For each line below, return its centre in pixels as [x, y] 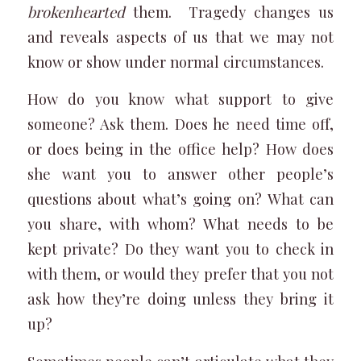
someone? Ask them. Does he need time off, [180, 124]
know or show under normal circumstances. [175, 61]
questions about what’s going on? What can [180, 199]
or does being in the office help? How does [180, 149]
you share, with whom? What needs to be [180, 224]
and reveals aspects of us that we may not [180, 36]
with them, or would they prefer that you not [180, 274]
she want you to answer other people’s [180, 174]
